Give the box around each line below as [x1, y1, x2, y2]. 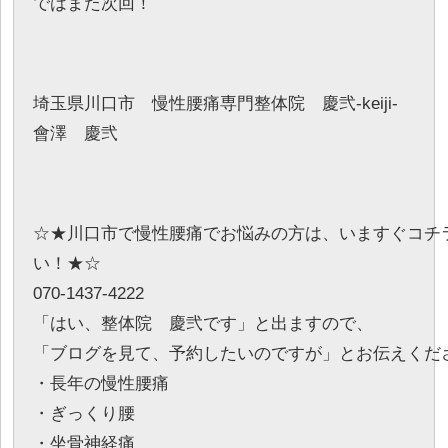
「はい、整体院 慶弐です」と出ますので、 [33, 314, 373, 333]
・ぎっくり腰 [33, 404, 135, 423]
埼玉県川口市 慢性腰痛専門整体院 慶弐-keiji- [33, 94, 398, 113]
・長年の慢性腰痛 [33, 374, 169, 393]
